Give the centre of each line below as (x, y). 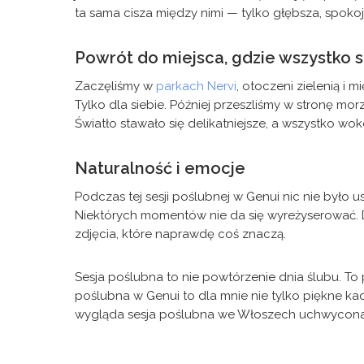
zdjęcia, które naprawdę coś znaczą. (180, 234)
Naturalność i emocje (160, 168)
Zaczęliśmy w (115, 86)
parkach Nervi (196, 86)
